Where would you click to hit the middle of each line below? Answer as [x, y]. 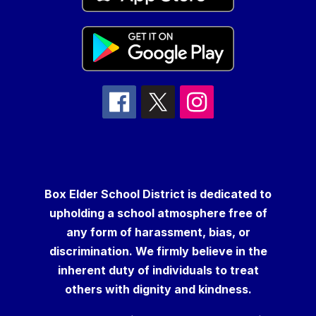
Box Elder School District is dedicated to [158, 194]
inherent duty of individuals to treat [158, 271]
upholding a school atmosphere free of [158, 213]
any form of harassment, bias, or [158, 232]
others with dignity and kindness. [158, 290]
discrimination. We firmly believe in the [158, 251]
